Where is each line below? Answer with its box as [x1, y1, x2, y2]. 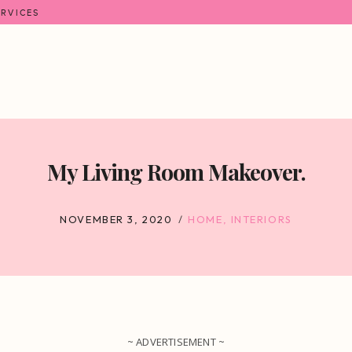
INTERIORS [230, 212, 292, 225]
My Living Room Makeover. [46, 156, 306, 186]
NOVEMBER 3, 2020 [60, 212, 173, 225]
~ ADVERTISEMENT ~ [126, 335, 225, 349]
